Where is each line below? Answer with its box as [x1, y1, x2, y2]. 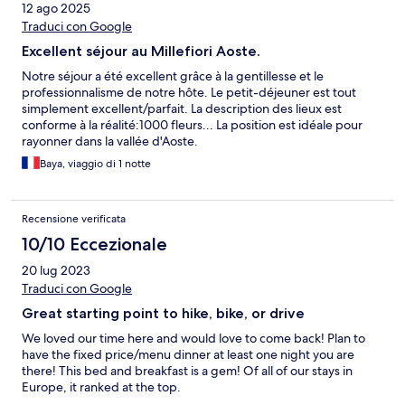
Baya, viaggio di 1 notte [40, 156, 151, 172]
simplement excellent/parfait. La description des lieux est [22, 100, 342, 118]
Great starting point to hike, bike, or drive [22, 305, 305, 323]
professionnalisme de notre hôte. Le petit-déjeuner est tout [22, 84, 356, 101]
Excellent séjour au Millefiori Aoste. [22, 42, 260, 61]
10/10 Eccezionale [22, 233, 167, 256]
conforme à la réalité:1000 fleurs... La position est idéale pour [22, 117, 363, 134]
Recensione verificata [22, 212, 126, 227]
